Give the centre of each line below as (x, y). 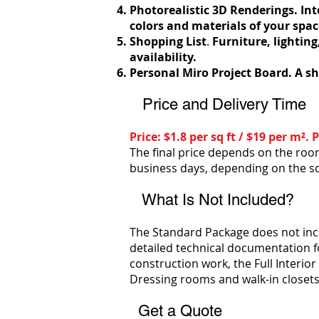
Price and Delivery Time (218, 104)
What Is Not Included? (212, 200)
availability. (163, 57)
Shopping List (168, 41)
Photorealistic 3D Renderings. (215, 10)
